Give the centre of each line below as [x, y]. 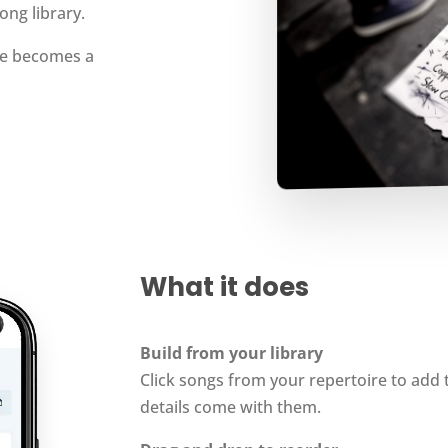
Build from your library [232, 353]
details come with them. [231, 407]
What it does [225, 287]
